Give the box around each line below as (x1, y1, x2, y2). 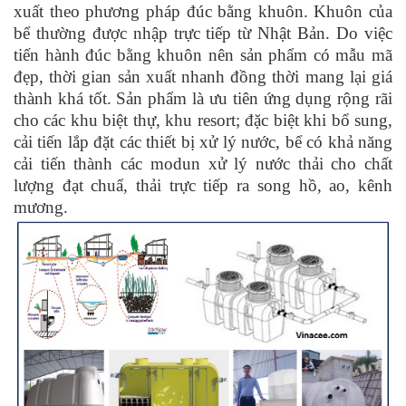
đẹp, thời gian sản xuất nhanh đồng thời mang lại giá (14, 66, 392, 86)
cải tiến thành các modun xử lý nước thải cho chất (14, 153, 392, 173)
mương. (14, 197, 68, 217)
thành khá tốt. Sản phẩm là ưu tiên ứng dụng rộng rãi (14, 88, 392, 108)
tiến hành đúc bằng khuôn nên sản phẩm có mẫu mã (14, 44, 392, 64)
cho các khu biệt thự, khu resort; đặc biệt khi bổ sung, (14, 110, 392, 130)
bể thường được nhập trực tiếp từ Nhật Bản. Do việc (14, 23, 392, 43)
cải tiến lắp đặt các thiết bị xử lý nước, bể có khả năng (14, 131, 392, 151)
